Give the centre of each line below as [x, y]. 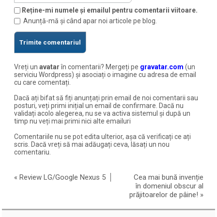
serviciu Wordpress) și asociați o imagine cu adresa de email [105, 74]
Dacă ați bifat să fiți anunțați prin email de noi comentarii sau [106, 98]
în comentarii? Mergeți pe [100, 67]
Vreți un [27, 67]
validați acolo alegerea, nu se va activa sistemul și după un [102, 113]
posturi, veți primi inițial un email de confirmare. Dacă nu [99, 105]
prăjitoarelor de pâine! [164, 194]
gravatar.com [162, 67]
